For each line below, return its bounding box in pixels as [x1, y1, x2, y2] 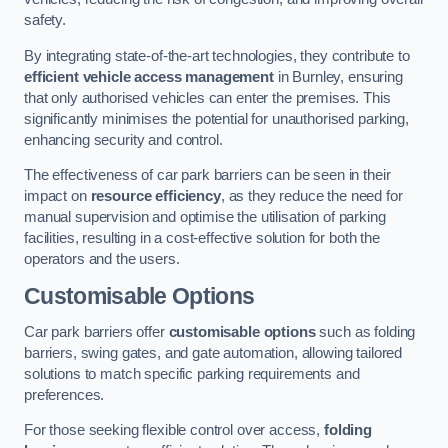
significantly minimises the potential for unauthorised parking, [24, 110, 409, 127]
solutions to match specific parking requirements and [24, 365, 360, 382]
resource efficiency [90, 188, 221, 205]
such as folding [315, 323, 416, 340]
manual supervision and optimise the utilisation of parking [24, 209, 386, 226]
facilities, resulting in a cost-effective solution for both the [24, 230, 380, 247]
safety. [24, 12, 66, 29]
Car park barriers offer [24, 323, 169, 340]
